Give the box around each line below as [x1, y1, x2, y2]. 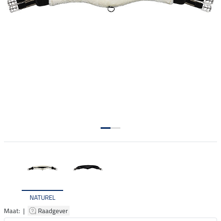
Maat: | [4, 205, 28, 216]
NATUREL [30, 192, 55, 202]
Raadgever [38, 205, 70, 216]
